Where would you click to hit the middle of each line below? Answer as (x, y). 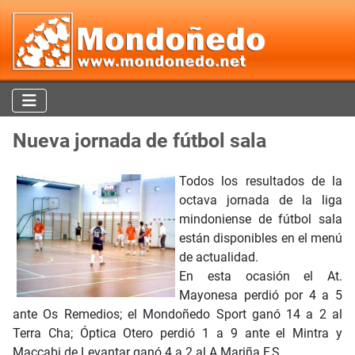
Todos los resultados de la (261, 181)
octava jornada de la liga (261, 200)
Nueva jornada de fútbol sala (139, 141)
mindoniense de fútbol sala (261, 219)
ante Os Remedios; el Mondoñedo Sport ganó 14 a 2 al (177, 315)
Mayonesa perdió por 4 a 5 (261, 296)
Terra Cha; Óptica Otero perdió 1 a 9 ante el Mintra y (177, 334)
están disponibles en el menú (261, 239)
